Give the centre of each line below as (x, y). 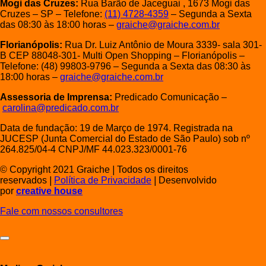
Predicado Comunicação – (170, 97)
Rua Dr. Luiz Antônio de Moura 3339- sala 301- (163, 45)
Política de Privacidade (103, 180)
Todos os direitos (151, 169)
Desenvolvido (186, 180)
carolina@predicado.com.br (61, 107)
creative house (49, 191)
